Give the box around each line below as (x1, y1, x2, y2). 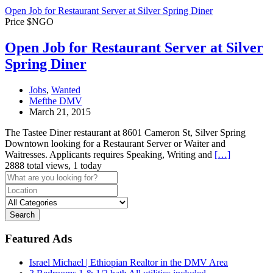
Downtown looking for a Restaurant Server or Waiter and (5, 138, 225, 149)
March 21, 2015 (29, 106, 91, 117)
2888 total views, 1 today (5, 160, 102, 171)
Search (10, 210, 35, 219)
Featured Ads (5, 232, 72, 246)
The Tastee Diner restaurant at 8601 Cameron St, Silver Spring (5, 127, 246, 138)
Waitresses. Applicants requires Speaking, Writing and (5, 149, 214, 160)
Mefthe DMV (29, 95, 82, 106)
